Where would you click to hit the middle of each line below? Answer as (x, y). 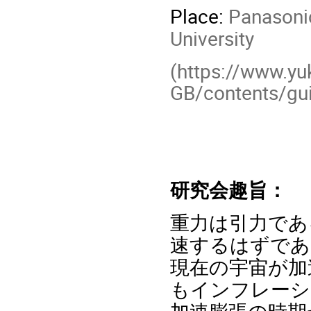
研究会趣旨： (228, 189)
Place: (199, 16)
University (215, 39)
